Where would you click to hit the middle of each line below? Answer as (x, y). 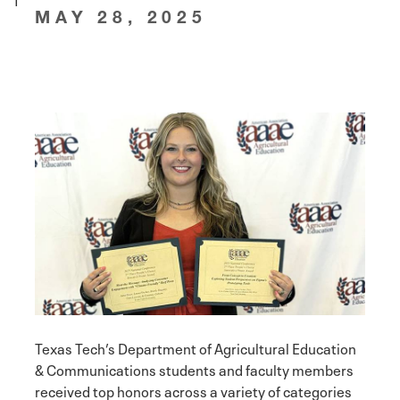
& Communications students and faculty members (194, 368)
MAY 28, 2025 (121, 16)
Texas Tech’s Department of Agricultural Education (196, 347)
